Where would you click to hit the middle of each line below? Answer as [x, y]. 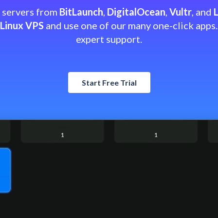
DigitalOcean [136, 12]
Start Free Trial [109, 82]
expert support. [109, 39]
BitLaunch [81, 12]
